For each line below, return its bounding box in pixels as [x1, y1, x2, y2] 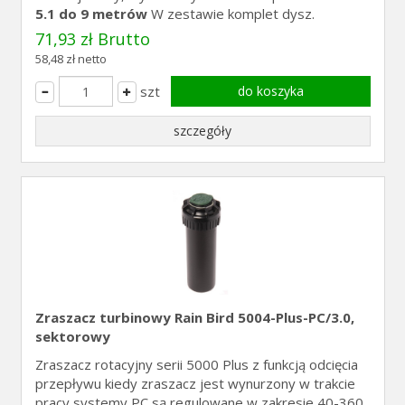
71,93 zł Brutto [34, 28, 150, 50]
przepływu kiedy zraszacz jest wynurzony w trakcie [34, 374, 355, 392]
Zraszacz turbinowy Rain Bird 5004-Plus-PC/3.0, [34, 308, 354, 326]
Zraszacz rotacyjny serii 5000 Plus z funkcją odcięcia [34, 355, 358, 373]
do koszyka [237, 82, 304, 99]
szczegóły [174, 122, 231, 139]
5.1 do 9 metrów [34, 5, 147, 23]
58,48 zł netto [34, 51, 107, 67]
